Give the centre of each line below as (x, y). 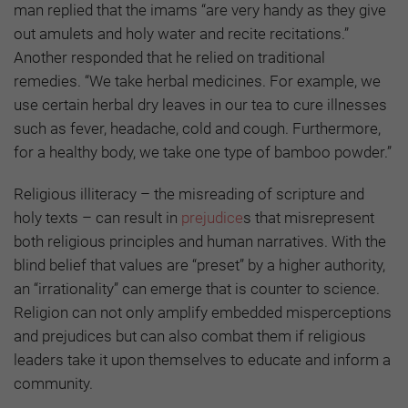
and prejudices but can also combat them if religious (190, 337)
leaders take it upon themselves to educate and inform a (202, 360)
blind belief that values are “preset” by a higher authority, (199, 265)
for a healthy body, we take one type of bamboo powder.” (203, 153)
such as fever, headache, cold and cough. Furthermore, (197, 129)
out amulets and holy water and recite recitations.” (181, 34)
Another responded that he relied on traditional (169, 58)
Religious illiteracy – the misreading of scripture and (189, 194)
